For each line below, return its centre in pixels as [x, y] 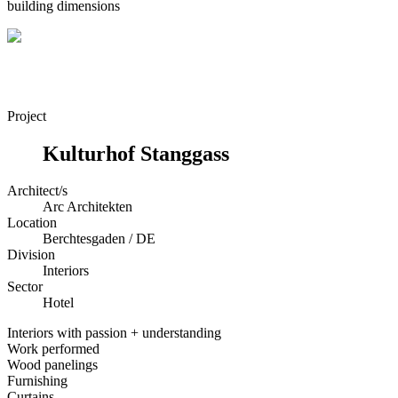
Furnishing [37, 381]
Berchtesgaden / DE [99, 239]
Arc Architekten [88, 207]
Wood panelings [52, 365]
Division [31, 255]
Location [32, 223]
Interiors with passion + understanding [114, 333]
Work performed [53, 349]
